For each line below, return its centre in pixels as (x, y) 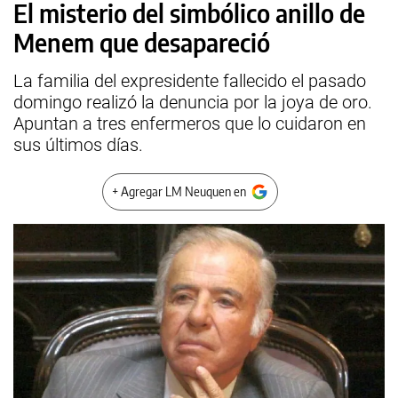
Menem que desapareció (142, 42)
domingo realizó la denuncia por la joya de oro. (193, 102)
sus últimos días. (78, 145)
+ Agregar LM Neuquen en (179, 191)
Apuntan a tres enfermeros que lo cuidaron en (190, 123)
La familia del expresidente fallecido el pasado (190, 81)
